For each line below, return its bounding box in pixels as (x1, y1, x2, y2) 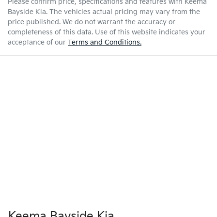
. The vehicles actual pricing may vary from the (46, 8, 200, 16)
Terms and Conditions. (68, 38, 141, 47)
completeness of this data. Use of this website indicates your (8, 28, 205, 37)
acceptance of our (8, 38, 66, 47)
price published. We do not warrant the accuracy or (8, 18, 175, 27)
